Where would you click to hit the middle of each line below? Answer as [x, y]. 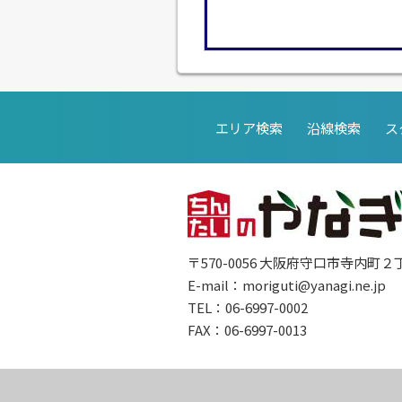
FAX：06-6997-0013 [247, 330]
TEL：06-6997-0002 [248, 307]
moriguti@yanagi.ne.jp [314, 285]
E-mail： [215, 285]
